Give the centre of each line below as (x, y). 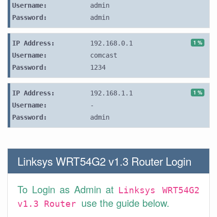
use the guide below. (125, 203)
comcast (103, 55)
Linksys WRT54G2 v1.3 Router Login (104, 161)
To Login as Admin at (68, 189)
